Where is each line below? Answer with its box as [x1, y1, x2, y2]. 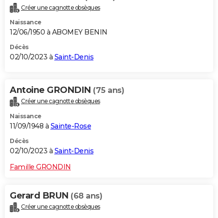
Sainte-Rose [50, 122, 91, 131]
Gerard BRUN [10, 190, 71, 201]
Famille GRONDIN [10, 163, 71, 172]
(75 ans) [93, 86, 124, 95]
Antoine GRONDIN [10, 85, 93, 96]
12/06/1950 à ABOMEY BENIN [10, 28, 108, 37]
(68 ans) [71, 191, 102, 201]
